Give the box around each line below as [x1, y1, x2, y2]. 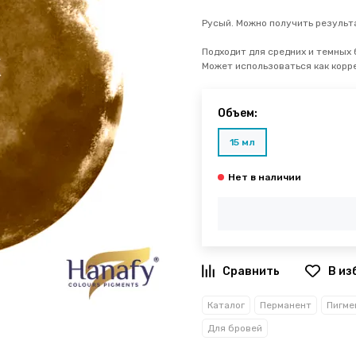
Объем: [218, 106, 257, 120]
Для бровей [207, 322, 262, 334]
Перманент [260, 299, 311, 311]
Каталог [207, 299, 245, 311]
